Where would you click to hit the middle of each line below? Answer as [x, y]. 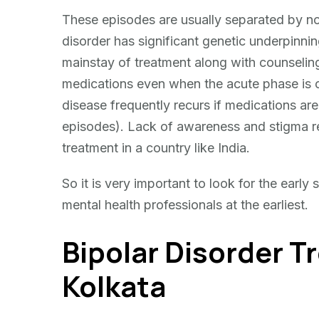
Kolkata [114, 286]
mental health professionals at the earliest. [185, 205]
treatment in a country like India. [156, 148]
